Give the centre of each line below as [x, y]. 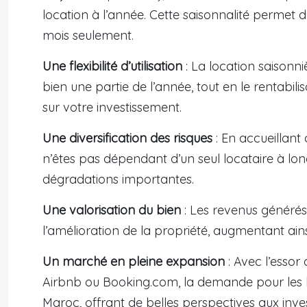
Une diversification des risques [127, 138]
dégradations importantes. [118, 180]
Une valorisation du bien [112, 210]
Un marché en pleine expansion [134, 262]
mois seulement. [88, 36]
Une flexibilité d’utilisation [112, 66]
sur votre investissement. [112, 108]
